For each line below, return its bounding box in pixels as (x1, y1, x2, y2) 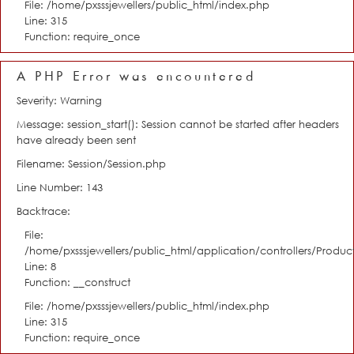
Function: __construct (24, 276, 130, 288)
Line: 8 (24, 260, 56, 273)
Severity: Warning (17, 94, 102, 107)
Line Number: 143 (17, 181, 103, 194)
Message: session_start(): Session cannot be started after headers (17, 118, 339, 130)
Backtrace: (17, 205, 70, 217)
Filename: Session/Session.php (17, 157, 166, 170)
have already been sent (17, 134, 136, 146)
